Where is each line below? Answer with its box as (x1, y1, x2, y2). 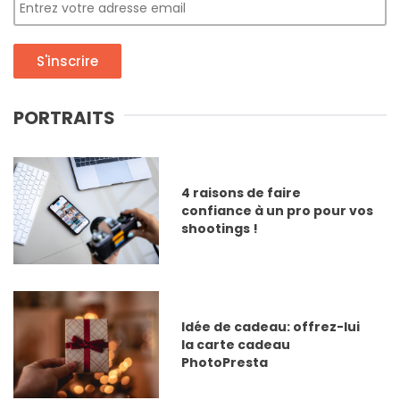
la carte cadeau (180, 336, 290, 354)
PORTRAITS (13, 105, 115, 131)
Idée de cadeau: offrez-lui (180, 318, 360, 337)
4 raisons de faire (180, 184, 301, 203)
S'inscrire (37, 52, 98, 71)
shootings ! (180, 220, 258, 238)
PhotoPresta (180, 354, 268, 372)
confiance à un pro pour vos (180, 202, 373, 221)
